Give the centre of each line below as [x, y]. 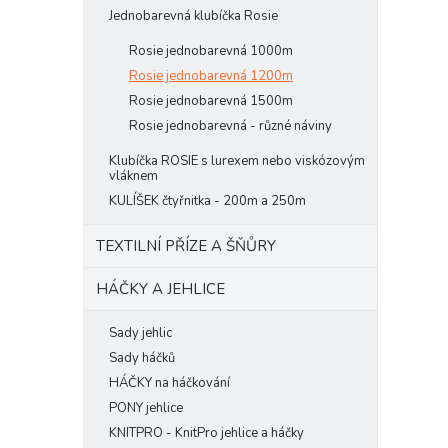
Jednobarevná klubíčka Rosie [193, 16]
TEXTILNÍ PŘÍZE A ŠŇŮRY [186, 246]
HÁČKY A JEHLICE [160, 289]
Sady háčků [142, 358]
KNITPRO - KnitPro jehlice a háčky [206, 433]
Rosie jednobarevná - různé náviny [230, 126]
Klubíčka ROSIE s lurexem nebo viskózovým [237, 161]
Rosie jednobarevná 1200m [211, 76]
